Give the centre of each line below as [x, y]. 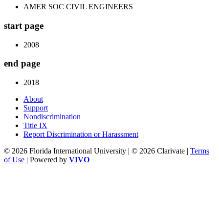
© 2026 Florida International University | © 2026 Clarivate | [97, 151]
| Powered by [48, 159]
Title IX [35, 125]
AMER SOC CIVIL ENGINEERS [78, 7]
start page [24, 25]
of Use [15, 159]
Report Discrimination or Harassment [81, 134]
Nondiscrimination [52, 116]
